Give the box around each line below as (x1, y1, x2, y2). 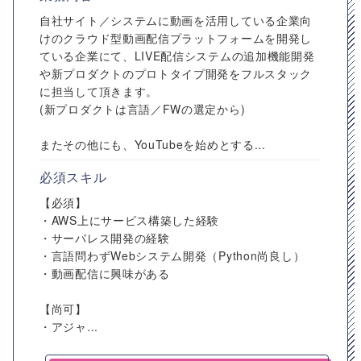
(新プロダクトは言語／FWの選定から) (39, 101, 246, 117)
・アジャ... (39, 318, 98, 334)
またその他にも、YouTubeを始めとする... (39, 136, 266, 152)
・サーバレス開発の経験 (39, 230, 170, 246)
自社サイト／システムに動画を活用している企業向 (39, 12, 313, 28)
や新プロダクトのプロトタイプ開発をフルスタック (39, 65, 313, 81)
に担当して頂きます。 (39, 83, 158, 99)
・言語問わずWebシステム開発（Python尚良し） (39, 247, 305, 263)
